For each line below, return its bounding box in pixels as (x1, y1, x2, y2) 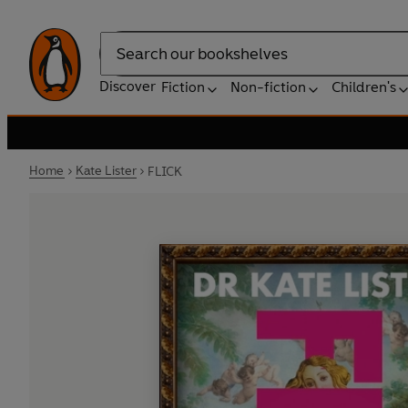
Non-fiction (230, 78, 306, 96)
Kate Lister (75, 163, 138, 178)
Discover (99, 77, 156, 95)
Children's (331, 78, 396, 96)
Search (99, 54, 145, 72)
